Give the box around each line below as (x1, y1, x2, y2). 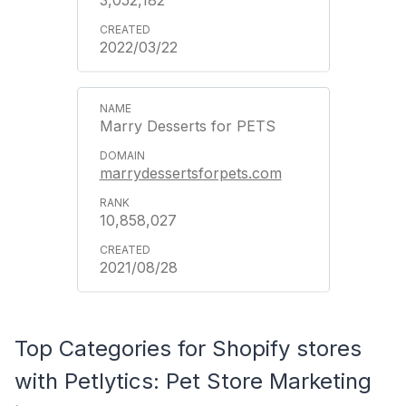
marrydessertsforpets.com (99, 163, 282, 182)
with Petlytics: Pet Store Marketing (14, 367, 372, 394)
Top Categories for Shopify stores (14, 334, 362, 362)
